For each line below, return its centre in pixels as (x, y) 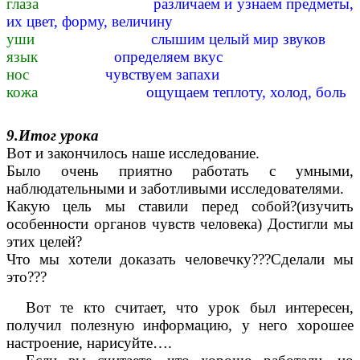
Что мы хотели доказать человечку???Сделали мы (180, 260)
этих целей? (44, 242)
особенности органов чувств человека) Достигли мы (180, 224)
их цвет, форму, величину (90, 22)
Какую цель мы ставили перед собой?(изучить (180, 207)
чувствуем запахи (140, 75)
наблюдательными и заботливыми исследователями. (175, 189)
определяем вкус (172, 57)
